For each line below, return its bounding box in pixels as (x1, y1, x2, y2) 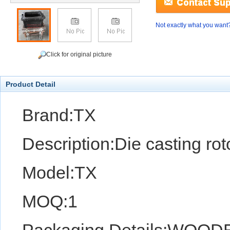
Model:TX (22, 163, 97, 182)
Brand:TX (22, 105, 96, 125)
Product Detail (6, 80, 55, 88)
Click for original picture (46, 51, 112, 59)
